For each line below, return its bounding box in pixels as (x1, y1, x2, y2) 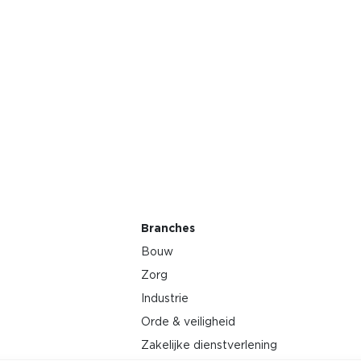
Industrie (140, 291, 189, 305)
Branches (140, 221, 195, 234)
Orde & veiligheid (140, 314, 235, 328)
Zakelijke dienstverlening (140, 338, 277, 351)
